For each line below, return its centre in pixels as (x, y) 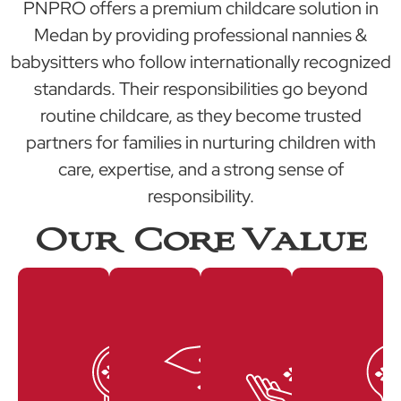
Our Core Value (200, 240)
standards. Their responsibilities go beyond (200, 89)
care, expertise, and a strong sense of (200, 170)
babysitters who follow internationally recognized (200, 62)
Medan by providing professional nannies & (200, 35)
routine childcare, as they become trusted (200, 116)
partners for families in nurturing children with (200, 143)
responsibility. (200, 196)
